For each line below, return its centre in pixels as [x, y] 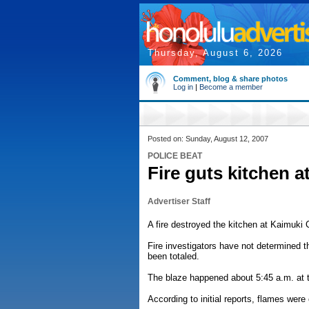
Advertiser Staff [179, 201]
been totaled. [173, 256]
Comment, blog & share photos [230, 79]
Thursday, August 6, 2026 [215, 53]
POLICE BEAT [175, 156]
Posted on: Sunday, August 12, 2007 [208, 139]
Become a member [231, 87]
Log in [183, 87]
